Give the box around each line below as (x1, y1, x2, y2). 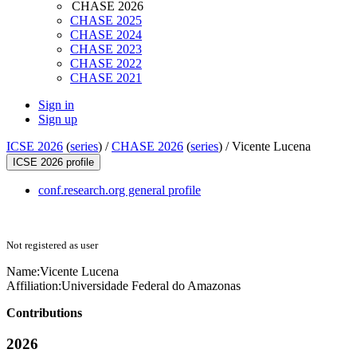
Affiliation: (6, 279, 61, 293)
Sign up (38, 112, 77, 127)
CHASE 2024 (70, 28, 142, 42)
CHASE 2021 (70, 71, 142, 85)
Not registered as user (6, 239, 98, 252)
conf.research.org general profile (38, 183, 201, 198)
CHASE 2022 (70, 57, 142, 71)
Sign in (38, 98, 74, 112)
